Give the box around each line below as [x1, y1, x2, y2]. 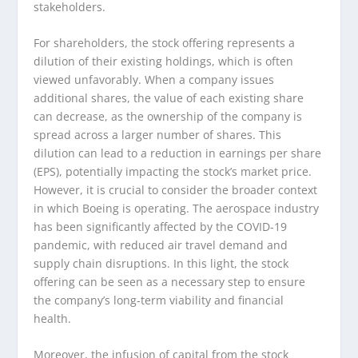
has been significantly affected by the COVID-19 [34, 218, 288, 234]
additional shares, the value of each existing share [34, 89, 304, 105]
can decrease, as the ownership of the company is [34, 108, 303, 124]
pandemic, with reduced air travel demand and [34, 237, 288, 253]
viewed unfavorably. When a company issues [34, 71, 275, 87]
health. [34, 310, 72, 326]
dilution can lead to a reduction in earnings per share [34, 145, 322, 161]
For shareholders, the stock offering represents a [34, 34, 296, 50]
